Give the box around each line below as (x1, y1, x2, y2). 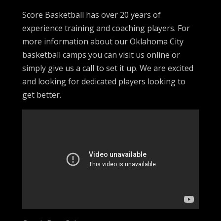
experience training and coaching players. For (22, 23, 190, 34)
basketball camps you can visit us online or (22, 49, 180, 60)
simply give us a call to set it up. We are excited (22, 63, 193, 74)
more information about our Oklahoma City (22, 36, 184, 47)
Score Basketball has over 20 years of (22, 9, 161, 20)
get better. (22, 89, 61, 100)
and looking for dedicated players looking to (22, 76, 185, 87)
